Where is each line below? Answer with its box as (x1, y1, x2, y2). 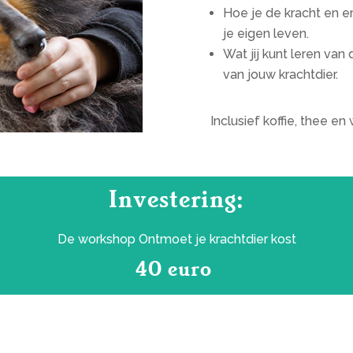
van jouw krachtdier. (222, 67, 338, 83)
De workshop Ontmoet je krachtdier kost (57, 231, 296, 247)
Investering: (109, 183, 244, 213)
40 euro (136, 255, 217, 281)
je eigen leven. (222, 26, 309, 42)
